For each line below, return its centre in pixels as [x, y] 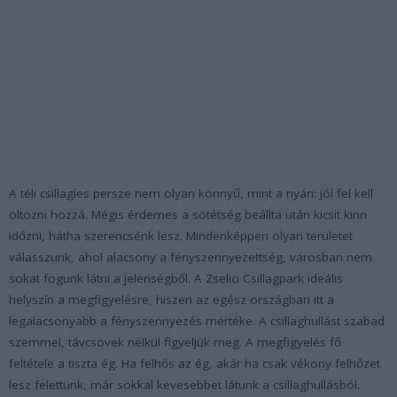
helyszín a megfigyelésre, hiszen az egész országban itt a [171, 299]
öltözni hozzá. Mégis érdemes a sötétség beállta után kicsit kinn [188, 214]
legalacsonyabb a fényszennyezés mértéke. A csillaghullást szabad [197, 320]
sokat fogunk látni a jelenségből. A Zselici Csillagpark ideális [176, 278]
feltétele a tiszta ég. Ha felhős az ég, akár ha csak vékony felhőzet [195, 363]
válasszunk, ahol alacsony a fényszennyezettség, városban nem [191, 257]
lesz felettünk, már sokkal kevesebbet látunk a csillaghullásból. [184, 384]
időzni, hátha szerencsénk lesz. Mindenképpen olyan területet [181, 235]
